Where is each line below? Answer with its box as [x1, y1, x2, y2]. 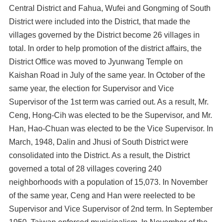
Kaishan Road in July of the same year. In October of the [9, 71, 205, 79]
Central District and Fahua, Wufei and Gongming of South [9, 4, 211, 12]
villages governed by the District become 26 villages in [9, 31, 200, 39]
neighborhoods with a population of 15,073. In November [9, 178, 208, 186]
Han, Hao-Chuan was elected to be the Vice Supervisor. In [9, 124, 213, 133]
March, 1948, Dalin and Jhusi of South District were [9, 138, 188, 146]
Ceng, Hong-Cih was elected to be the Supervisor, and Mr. [9, 111, 212, 119]
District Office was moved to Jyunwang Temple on [9, 57, 183, 66]
